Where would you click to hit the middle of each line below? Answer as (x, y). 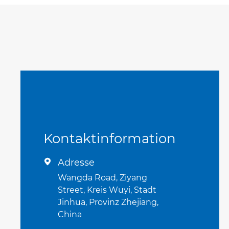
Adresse (76, 162)
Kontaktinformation (110, 138)
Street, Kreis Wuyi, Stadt (107, 190)
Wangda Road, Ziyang (103, 177)
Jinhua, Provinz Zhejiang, (108, 202)
